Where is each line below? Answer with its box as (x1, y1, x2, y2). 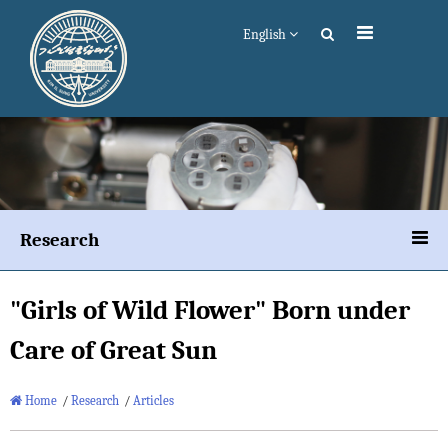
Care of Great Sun (10, 335, 217, 367)
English (243, 26, 289, 43)
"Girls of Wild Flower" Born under (10, 295, 410, 327)
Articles (133, 393, 174, 409)
